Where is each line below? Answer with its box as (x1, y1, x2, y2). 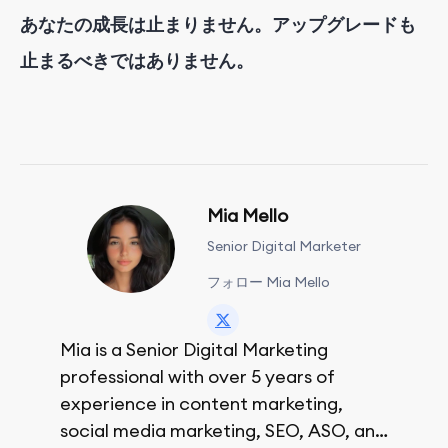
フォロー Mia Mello (207, 273, 330, 292)
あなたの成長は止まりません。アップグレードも (20, 13, 416, 37)
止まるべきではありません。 (20, 49, 254, 73)
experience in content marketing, (60, 392, 343, 416)
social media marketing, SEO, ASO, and (60, 419, 386, 443)
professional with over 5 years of (60, 365, 335, 389)
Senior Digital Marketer (207, 237, 361, 256)
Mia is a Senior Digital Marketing (60, 338, 328, 362)
